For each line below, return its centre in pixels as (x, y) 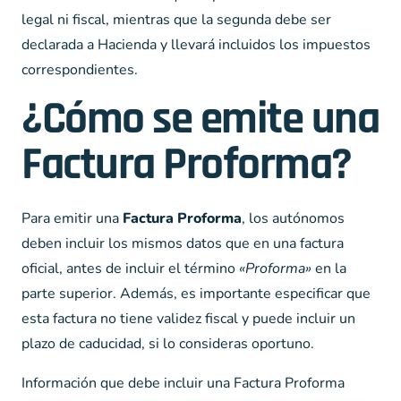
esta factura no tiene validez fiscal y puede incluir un (188, 319)
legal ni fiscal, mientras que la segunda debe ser (176, 20)
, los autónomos (293, 218)
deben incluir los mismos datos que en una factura (183, 243)
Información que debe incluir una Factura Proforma (183, 383)
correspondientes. (80, 70)
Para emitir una (72, 218)
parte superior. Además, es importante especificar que (196, 294)
